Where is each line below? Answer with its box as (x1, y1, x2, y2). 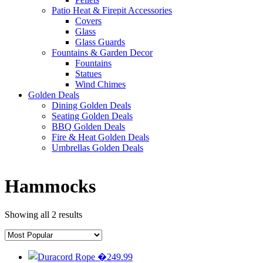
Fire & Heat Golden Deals (52, 132, 149, 143)
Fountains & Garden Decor (52, 48, 153, 58)
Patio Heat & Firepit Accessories (52, 5, 172, 16)
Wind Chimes (75, 79, 126, 90)
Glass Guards (75, 37, 125, 48)
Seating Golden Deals (52, 111, 133, 122)
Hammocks (5, 175, 96, 197)
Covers (75, 16, 102, 26)
